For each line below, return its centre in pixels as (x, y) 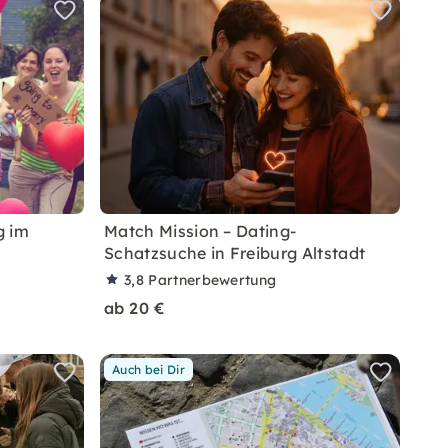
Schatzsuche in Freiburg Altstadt (235, 253)
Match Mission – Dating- (200, 231)
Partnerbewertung (212, 280)
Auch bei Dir (148, 369)
